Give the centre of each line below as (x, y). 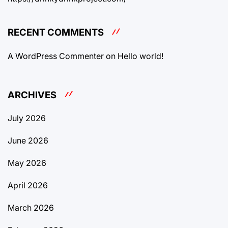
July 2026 (27, 118)
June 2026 (28, 141)
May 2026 (27, 163)
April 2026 (28, 186)
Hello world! (140, 56)
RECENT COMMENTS (56, 32)
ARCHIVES (32, 95)
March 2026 (31, 208)
